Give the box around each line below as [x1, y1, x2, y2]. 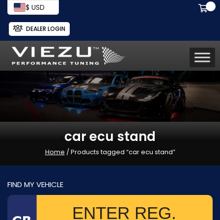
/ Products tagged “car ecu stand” [64, 147, 175, 157]
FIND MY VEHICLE [7, 179, 63, 190]
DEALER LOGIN [26, 25, 65, 33]
